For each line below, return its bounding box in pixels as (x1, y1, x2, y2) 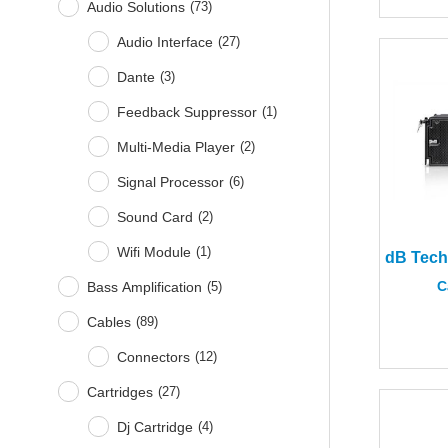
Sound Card (117, 208, 194, 225)
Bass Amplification (87, 278, 203, 295)
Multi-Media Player (117, 138, 236, 155)
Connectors (117, 348, 191, 365)
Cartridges (87, 383, 154, 400)
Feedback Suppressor (117, 103, 258, 120)
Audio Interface (117, 33, 214, 50)
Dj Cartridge (117, 418, 194, 435)
